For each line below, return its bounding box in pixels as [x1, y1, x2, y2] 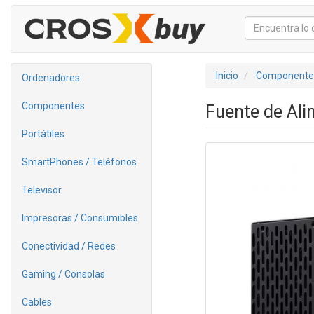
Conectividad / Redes [22, 240, 116, 252]
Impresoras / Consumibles [22, 212, 138, 224]
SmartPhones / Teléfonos [22, 156, 137, 168]
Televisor [22, 184, 62, 196]
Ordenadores [22, 72, 80, 83]
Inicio [215, 70, 238, 81]
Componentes [22, 100, 85, 111]
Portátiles [22, 128, 64, 139]
